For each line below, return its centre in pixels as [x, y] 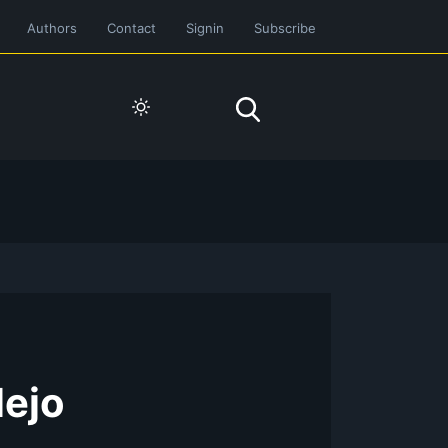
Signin [205, 28]
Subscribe [285, 28]
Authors [52, 28]
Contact [131, 28]
